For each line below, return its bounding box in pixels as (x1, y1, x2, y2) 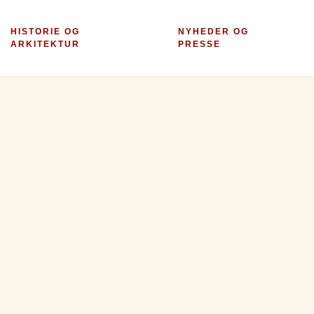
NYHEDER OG (178, 27, 250, 36)
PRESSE (178, 39, 221, 49)
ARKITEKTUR (11, 39, 80, 49)
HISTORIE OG (11, 27, 80, 36)
